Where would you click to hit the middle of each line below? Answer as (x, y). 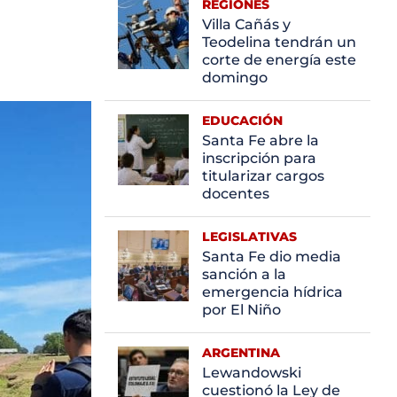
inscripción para (259, 158)
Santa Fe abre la (261, 140)
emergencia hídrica (272, 292)
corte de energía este (279, 59)
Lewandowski (252, 372)
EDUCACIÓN (242, 120)
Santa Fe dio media (272, 256)
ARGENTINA (241, 352)
